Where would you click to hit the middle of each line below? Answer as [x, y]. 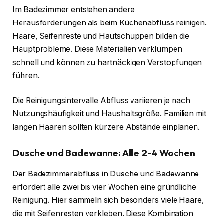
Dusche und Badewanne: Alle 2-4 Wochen [104, 153]
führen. [26, 75]
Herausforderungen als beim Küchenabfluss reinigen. [110, 22]
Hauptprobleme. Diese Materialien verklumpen [97, 49]
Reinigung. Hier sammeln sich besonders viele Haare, [108, 200]
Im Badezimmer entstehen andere [74, 9]
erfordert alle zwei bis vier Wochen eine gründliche [104, 187]
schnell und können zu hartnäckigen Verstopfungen [107, 62]
